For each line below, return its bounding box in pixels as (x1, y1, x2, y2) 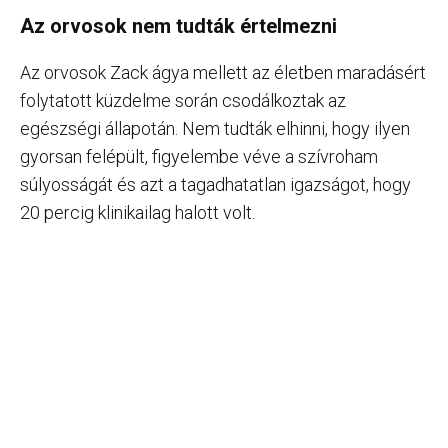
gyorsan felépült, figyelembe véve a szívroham (20, 145, 378, 167)
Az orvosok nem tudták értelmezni (20, 13, 337, 38)
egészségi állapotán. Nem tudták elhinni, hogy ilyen (20, 117, 410, 139)
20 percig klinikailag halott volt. (20, 201, 255, 223)
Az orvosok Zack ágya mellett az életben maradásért (20, 61, 426, 83)
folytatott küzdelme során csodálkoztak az (20, 89, 346, 111)
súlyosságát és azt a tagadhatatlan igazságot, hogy (20, 173, 411, 195)
